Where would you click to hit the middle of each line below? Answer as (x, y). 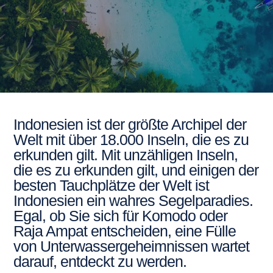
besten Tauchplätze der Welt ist (112, 185)
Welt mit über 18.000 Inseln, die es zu (131, 140)
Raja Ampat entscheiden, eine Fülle (125, 231)
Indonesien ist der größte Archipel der (130, 124)
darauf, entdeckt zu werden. (100, 261)
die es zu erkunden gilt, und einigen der (136, 170)
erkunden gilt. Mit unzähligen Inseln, (126, 155)
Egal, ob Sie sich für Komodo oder (121, 216)
